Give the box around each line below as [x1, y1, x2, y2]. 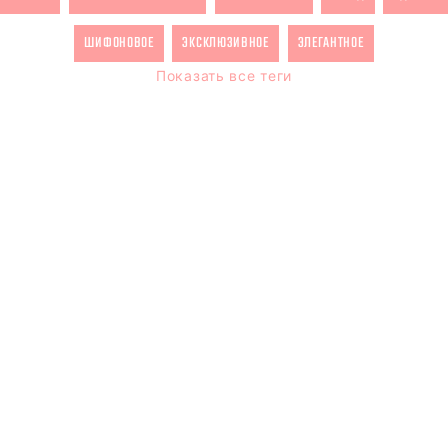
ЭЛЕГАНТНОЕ [297, 35, 364, 51]
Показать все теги [156, 66, 292, 86]
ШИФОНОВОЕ [84, 35, 154, 51]
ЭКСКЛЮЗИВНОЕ [182, 35, 269, 51]
